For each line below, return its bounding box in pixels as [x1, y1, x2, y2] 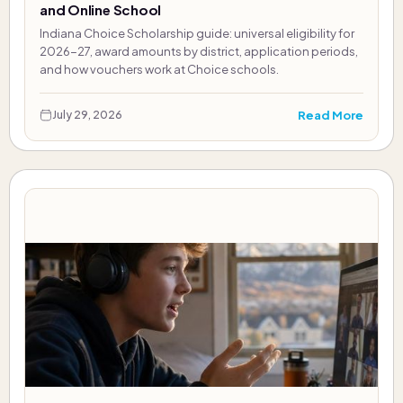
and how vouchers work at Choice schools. [40, 62, 279, 77]
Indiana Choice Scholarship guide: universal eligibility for [40, 26, 354, 41]
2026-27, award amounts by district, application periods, [40, 44, 358, 59]
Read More [298, 107, 363, 122]
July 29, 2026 [52, 108, 122, 122]
